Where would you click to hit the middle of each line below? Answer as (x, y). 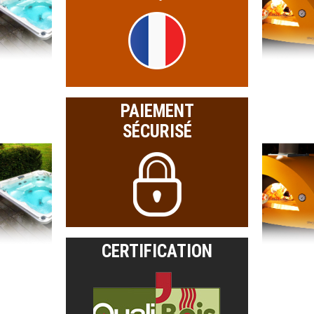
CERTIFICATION (157, 251)
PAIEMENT (157, 111)
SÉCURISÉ (157, 131)
